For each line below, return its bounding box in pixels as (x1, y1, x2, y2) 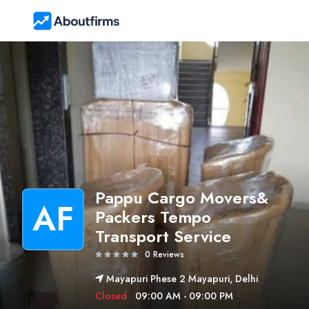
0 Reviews (145, 248, 184, 261)
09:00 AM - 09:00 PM (135, 289, 233, 303)
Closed (95, 289, 130, 303)
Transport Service (95, 224, 231, 248)
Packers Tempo (95, 205, 211, 229)
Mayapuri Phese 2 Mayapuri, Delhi (106, 272, 258, 286)
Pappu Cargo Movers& (95, 186, 268, 210)
